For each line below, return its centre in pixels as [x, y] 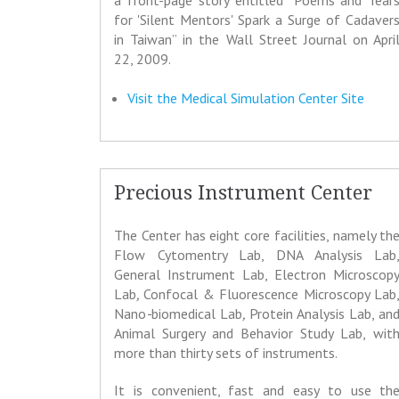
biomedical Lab [197, 314]
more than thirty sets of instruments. [226, 353]
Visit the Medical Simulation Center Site [246, 98]
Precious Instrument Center [243, 193]
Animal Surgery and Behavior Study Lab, [240, 334]
